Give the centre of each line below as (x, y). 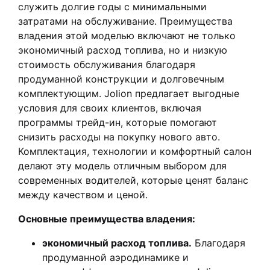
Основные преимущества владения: (107, 219)
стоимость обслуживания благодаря (107, 65)
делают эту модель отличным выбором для (122, 166)
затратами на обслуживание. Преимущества (125, 21)
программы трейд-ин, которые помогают (118, 123)
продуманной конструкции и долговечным (121, 79)
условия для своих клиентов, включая (110, 108)
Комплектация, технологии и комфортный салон (135, 152)
